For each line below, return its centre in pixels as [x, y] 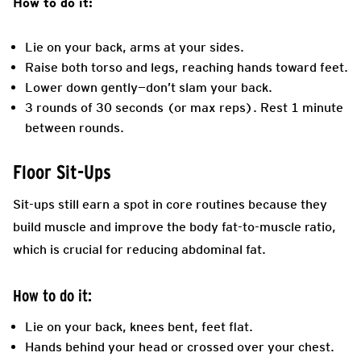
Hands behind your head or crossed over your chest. [180, 346]
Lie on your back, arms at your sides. [135, 47]
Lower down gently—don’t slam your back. [149, 87]
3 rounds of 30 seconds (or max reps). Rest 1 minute [184, 107]
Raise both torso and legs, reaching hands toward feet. [187, 67]
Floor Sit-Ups [62, 172]
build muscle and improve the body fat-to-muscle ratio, [174, 226]
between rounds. [75, 127]
